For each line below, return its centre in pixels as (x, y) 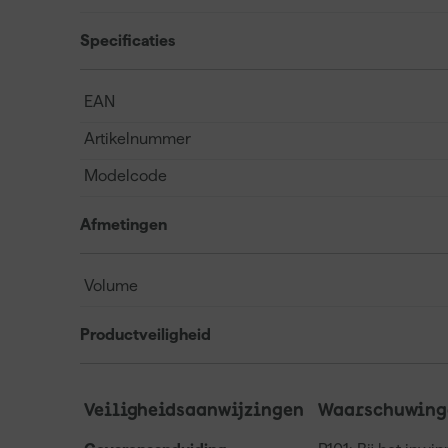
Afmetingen (123, 224)
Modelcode (125, 175)
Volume (111, 285)
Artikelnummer (137, 138)
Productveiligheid (145, 334)
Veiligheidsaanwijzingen (194, 410)
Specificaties (127, 40)
